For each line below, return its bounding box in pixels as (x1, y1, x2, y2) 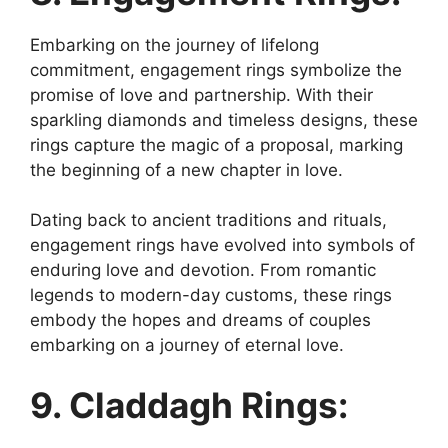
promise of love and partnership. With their (30, 84, 373, 105)
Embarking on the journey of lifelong (30, 34, 319, 55)
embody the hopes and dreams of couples (30, 310, 371, 330)
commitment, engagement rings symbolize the (30, 59, 402, 80)
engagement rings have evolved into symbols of (30, 235, 415, 255)
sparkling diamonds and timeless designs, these (30, 109, 418, 130)
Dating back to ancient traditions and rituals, (30, 210, 387, 230)
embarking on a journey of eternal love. (30, 335, 344, 355)
